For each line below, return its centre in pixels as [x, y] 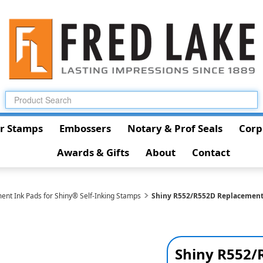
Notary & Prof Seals [175, 128]
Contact [211, 152]
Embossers [85, 128]
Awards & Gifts [93, 152]
